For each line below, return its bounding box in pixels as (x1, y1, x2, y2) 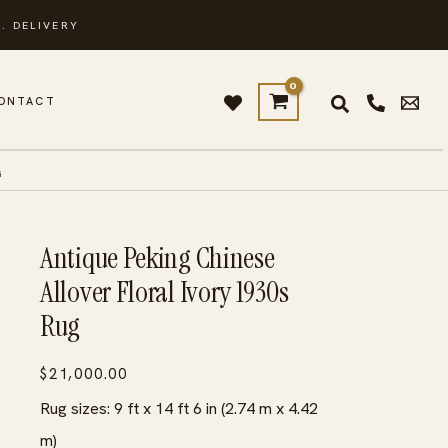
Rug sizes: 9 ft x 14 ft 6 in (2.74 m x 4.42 (40, 397, 318, 419)
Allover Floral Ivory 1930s (40, 273, 289, 311)
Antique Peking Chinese (40, 239, 275, 277)
